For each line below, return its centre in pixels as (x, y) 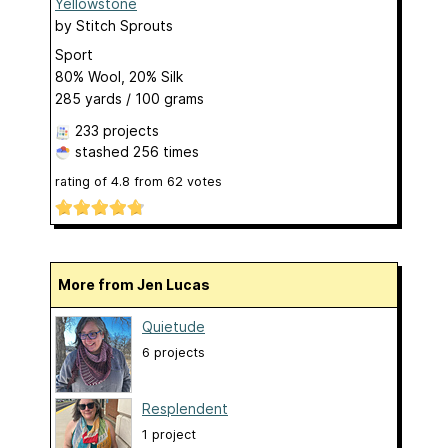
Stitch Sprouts (124, 25)
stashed (102, 151)
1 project (169, 434)
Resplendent (185, 408)
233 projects (117, 130)
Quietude (173, 326)
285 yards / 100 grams (129, 98)
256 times (166, 151)
